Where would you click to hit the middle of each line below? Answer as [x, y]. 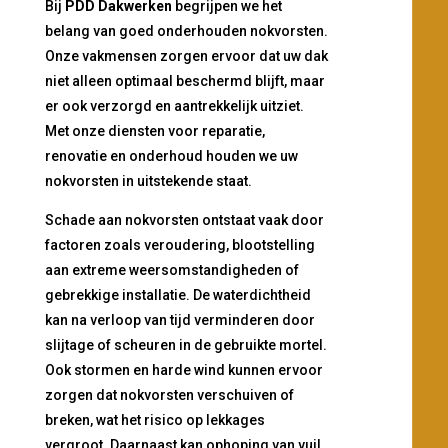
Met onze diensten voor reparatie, [154, 131]
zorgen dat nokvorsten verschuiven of [169, 395]
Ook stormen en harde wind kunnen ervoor [183, 370]
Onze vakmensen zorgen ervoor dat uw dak [186, 56]
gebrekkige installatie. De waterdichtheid [177, 295]
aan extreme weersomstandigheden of [171, 270]
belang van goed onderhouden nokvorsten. [186, 31]
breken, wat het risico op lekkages [154, 420]
